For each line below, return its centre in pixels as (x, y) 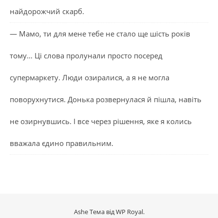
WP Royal (129, 211)
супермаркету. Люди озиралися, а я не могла (90, 77)
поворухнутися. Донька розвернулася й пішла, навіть (106, 99)
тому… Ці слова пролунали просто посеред (86, 55)
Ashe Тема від (95, 211)
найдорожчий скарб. (47, 11)
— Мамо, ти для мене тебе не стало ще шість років (100, 33)
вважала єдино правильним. (62, 143)
